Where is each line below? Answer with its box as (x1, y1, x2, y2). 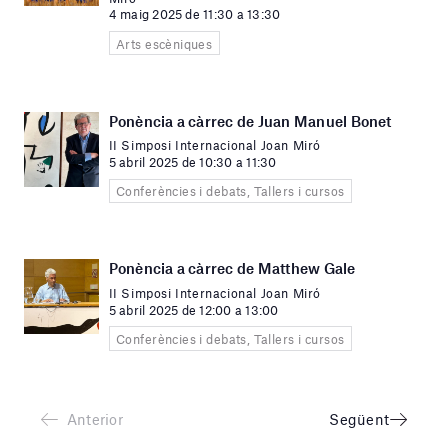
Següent (329, 409, 389, 428)
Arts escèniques (115, 35, 213, 52)
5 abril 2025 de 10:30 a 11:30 (108, 153, 277, 170)
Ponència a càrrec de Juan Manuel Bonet (108, 111, 392, 130)
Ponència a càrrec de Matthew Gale (108, 259, 356, 278)
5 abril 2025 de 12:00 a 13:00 (108, 301, 279, 318)
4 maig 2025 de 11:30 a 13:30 (108, 6, 281, 23)
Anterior (67, 409, 123, 428)
